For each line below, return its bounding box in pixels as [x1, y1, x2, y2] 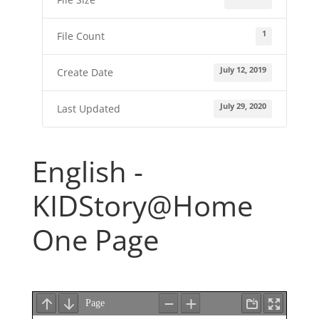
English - [31, 152, 143, 191]
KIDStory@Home [31, 186, 253, 225]
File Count [56, 29, 105, 43]
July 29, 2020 [219, 101, 266, 112]
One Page [31, 220, 159, 259]
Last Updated [56, 102, 120, 115]
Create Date [56, 66, 113, 79]
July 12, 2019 [219, 65, 266, 75]
